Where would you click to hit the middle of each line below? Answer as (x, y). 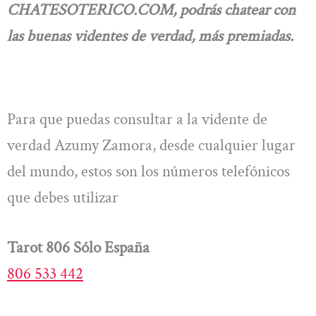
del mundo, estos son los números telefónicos (148, 171)
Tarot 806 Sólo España (78, 247)
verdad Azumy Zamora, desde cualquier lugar (151, 145)
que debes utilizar (63, 197)
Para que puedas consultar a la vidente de (137, 119)
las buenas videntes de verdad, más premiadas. (150, 36)
